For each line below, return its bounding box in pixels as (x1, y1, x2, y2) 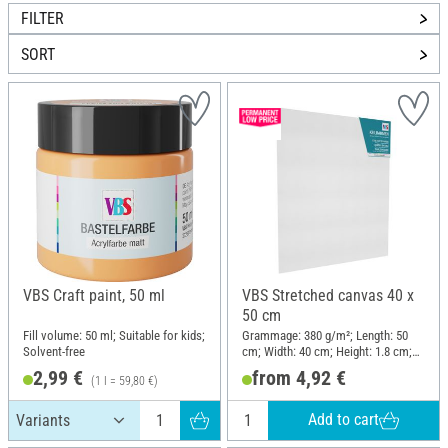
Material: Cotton (242, 359, 325, 375)
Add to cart (308, 410, 380, 430)
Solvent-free (23, 343, 85, 359)
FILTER (21, 9, 64, 29)
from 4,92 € (251, 365, 346, 390)
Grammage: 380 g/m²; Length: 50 (242, 327, 408, 343)
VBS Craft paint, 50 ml (23, 286, 165, 306)
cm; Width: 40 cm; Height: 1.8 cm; (242, 343, 412, 359)
